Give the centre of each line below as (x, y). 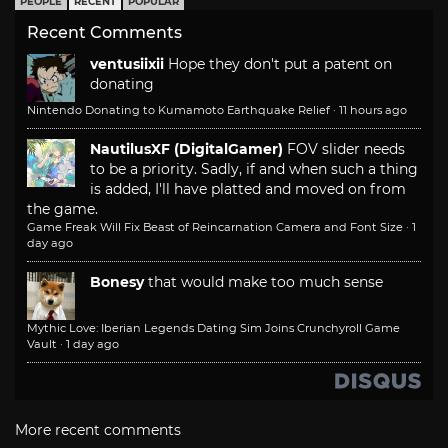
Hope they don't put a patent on (280, 63)
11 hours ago (373, 109)
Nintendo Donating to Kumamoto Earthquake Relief (178, 109)
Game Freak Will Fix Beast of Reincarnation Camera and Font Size (215, 226)
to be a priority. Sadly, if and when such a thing (254, 168)
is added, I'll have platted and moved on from (248, 188)
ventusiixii (127, 63)
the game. (62, 208)
